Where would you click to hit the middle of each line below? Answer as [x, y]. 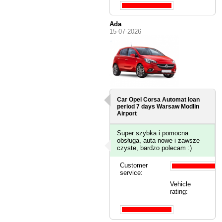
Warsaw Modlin [178, 107]
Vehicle [180, 184]
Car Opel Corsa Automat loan [159, 100]
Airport [127, 114]
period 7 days [137, 107]
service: [132, 173]
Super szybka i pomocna [153, 133]
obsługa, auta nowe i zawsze [159, 141]
